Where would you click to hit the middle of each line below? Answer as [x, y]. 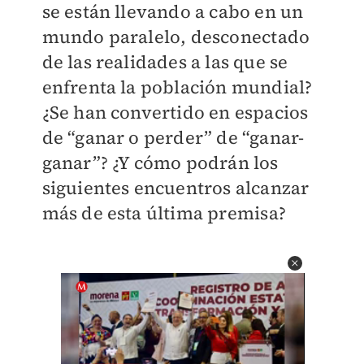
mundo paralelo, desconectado [176, 37]
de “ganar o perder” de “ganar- [173, 138]
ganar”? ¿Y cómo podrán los [160, 163]
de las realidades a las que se [165, 62]
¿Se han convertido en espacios [175, 113]
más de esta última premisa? [164, 213]
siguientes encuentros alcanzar [175, 188]
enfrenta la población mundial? [177, 87]
